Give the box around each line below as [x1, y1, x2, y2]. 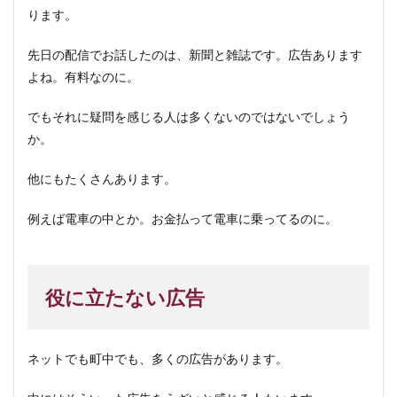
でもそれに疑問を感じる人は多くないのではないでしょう [27, 109, 350, 124]
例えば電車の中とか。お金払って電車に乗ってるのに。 [27, 211, 338, 226]
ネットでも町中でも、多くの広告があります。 [27, 351, 288, 366]
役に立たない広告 [45, 285, 205, 309]
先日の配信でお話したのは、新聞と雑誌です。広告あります [27, 47, 362, 62]
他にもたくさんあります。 [27, 171, 176, 186]
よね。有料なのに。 [27, 69, 139, 84]
